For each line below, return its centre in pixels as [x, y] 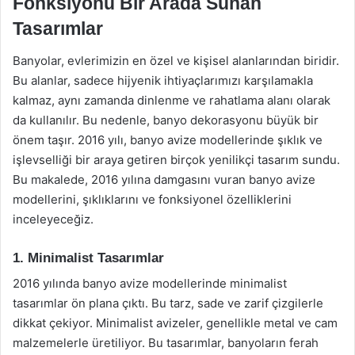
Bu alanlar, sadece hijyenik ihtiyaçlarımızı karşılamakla [163, 80]
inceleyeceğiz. [53, 219]
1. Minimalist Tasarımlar [88, 258]
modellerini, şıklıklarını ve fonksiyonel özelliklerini [152, 199]
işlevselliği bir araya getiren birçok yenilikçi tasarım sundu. [176, 159]
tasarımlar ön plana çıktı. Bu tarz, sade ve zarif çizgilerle [168, 303]
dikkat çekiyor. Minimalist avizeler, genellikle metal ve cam [175, 323]
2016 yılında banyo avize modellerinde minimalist [150, 283]
